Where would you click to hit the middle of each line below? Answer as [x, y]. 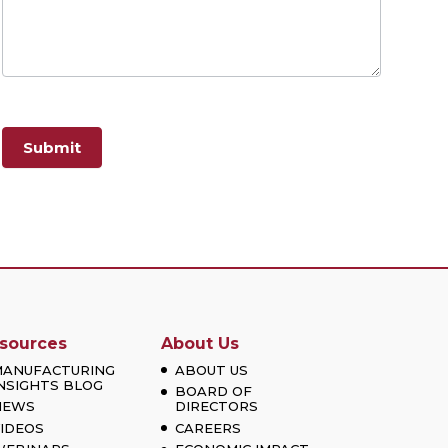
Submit [51, 148]
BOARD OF [214, 391]
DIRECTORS [217, 406]
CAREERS [208, 427]
